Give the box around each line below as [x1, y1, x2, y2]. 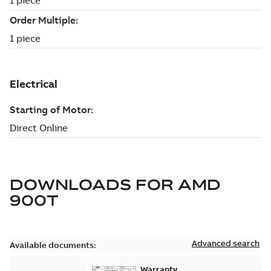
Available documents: [10, 240, 96, 250]
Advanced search [192, 238, 260, 249]
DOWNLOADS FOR [10, 175, 174, 194]
